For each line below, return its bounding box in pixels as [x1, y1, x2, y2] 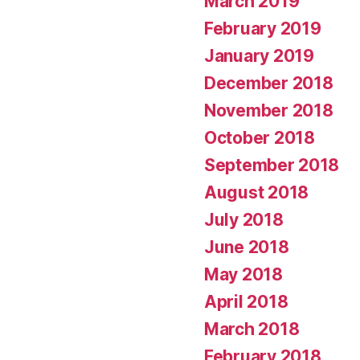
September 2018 [204, 154, 340, 175]
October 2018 [204, 127, 315, 148]
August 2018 [204, 182, 309, 202]
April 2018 [204, 291, 288, 312]
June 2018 [204, 236, 289, 257]
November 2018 [204, 100, 333, 121]
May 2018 [204, 264, 283, 284]
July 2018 [204, 209, 284, 230]
